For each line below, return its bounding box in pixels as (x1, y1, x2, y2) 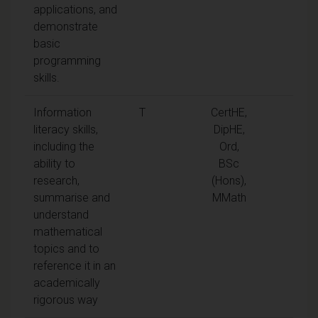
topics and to (33, 241, 99, 256)
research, (33, 173, 79, 187)
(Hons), (212, 173, 246, 187)
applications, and (33, 2, 117, 16)
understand (33, 207, 89, 221)
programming (33, 53, 101, 67)
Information (33, 105, 92, 119)
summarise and (33, 190, 110, 204)
